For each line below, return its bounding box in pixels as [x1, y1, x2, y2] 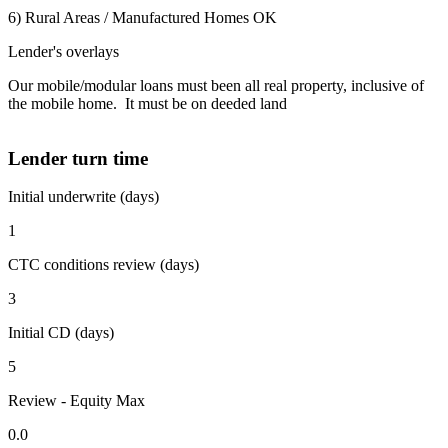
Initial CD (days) [8, 324, 114, 342]
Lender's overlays [8, 43, 119, 60]
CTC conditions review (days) [8, 256, 199, 274]
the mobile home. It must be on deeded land [8, 95, 287, 112]
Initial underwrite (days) [8, 188, 159, 206]
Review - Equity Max [8, 392, 145, 410]
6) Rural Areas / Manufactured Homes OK [8, 9, 277, 26]
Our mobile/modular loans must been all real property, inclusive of [8, 77, 424, 94]
